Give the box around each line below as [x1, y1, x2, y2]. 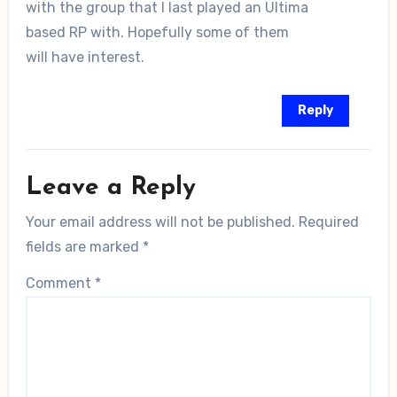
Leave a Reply [25, 175, 196, 201]
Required [298, 213, 359, 230]
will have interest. [25, 48, 144, 66]
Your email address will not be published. [25, 213, 295, 230]
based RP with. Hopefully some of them [25, 23, 289, 41]
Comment [25, 274, 95, 292]
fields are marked [25, 237, 143, 255]
